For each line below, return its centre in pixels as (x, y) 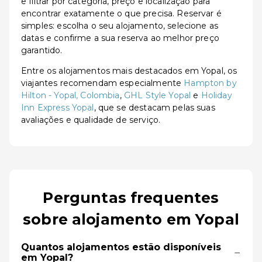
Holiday (216, 95)
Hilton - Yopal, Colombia (70, 95)
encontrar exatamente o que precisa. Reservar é (121, 13)
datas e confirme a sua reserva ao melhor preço (120, 38)
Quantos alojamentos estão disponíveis (121, 247)
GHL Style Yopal (157, 95)
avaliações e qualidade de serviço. (91, 120)
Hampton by (210, 83)
